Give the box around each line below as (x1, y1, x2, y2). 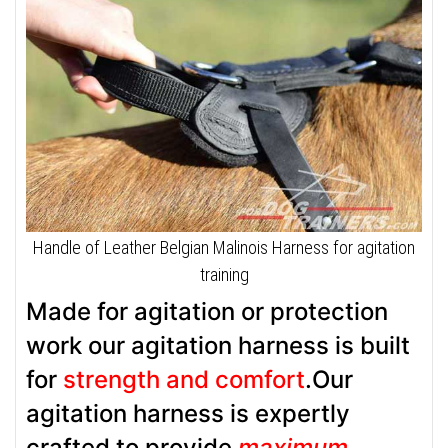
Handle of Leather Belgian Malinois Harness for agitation (33, 236, 415, 258)
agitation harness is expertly (26, 398, 350, 428)
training (199, 263, 249, 285)
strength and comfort (63, 364, 305, 394)
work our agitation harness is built (26, 330, 410, 360)
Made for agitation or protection (26, 296, 388, 326)
